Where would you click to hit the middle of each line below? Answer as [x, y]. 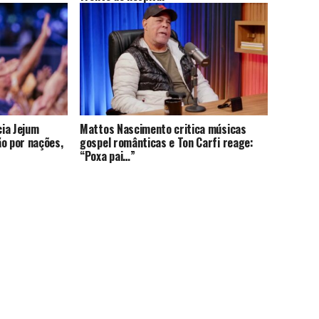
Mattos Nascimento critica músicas [163, 129]
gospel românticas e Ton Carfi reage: [167, 143]
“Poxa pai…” [108, 156]
